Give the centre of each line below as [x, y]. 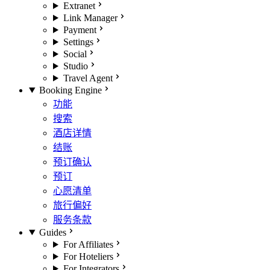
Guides [52, 232]
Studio [75, 66]
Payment [80, 30]
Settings [78, 42]
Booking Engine [70, 90]
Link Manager [90, 18]
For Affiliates [88, 244]
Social [75, 54]
